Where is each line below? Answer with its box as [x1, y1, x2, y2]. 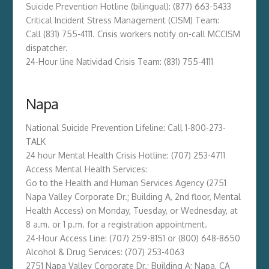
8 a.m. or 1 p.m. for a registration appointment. [25, 219, 207, 229]
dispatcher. [25, 42, 68, 53]
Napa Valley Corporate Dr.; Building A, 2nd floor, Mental [25, 191, 241, 202]
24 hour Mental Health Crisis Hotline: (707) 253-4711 [25, 150, 225, 160]
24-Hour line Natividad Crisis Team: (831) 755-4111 [25, 56, 213, 67]
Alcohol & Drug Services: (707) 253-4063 [25, 246, 184, 257]
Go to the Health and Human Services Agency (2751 [25, 177, 226, 188]
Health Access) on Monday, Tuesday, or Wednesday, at [25, 205, 238, 216]
